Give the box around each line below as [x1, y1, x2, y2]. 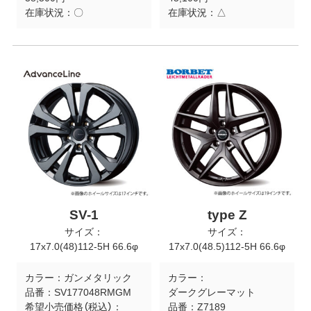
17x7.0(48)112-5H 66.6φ [29, 241, 138, 253]
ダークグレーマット [167, 287, 255, 299]
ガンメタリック [63, 272, 132, 284]
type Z [207, 208, 247, 223]
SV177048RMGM [53, 287, 131, 299]
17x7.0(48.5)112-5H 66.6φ [169, 241, 286, 253]
